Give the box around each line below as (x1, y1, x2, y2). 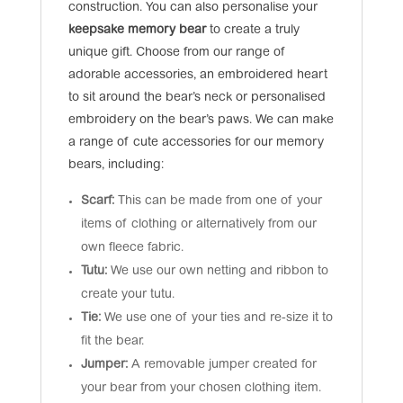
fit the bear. (80, 335, 144, 348)
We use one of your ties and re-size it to (103, 311, 333, 325)
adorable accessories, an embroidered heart (67, 68, 327, 82)
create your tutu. (80, 288, 175, 301)
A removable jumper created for (130, 358, 317, 372)
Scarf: (80, 194, 118, 208)
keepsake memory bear (67, 23, 206, 37)
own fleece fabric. (80, 241, 184, 255)
